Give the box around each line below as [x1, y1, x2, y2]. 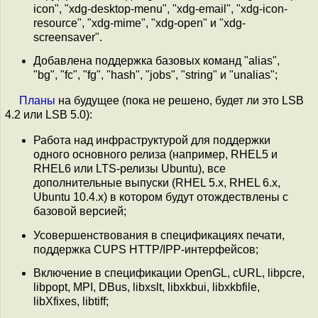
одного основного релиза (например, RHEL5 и [33, 148, 278, 161]
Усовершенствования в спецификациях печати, [33, 229, 285, 241]
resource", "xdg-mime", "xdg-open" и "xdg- [33, 16, 246, 29]
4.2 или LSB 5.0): [5, 109, 92, 121]
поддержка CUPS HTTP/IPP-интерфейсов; [33, 243, 258, 256]
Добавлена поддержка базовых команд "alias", [33, 55, 280, 67]
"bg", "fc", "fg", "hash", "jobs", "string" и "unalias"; [33, 69, 278, 82]
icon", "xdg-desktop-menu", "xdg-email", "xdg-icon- [33, 2, 287, 15]
